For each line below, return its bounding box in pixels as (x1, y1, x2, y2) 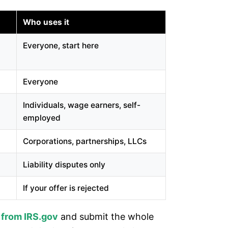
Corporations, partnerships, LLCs (23, 136, 147, 146)
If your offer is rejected (23, 183, 109, 193)
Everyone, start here (23, 41, 99, 50)
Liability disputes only (23, 160, 105, 169)
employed (23, 113, 61, 123)
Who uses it (23, 17, 69, 27)
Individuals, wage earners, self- (23, 100, 140, 110)
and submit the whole (58, 211, 154, 222)
